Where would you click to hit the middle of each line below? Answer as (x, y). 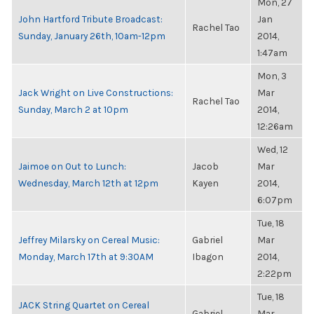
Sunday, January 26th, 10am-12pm (92, 36)
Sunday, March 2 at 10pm (73, 109)
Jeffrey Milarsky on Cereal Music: (89, 240)
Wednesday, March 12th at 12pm (88, 183)
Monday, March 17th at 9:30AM (86, 257)
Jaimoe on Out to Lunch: (72, 166)
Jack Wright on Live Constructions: (96, 93)
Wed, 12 (273, 149)
